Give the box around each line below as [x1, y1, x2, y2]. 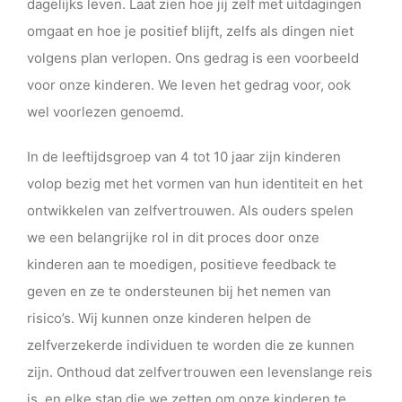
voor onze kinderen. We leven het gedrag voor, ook [27, 75, 351, 93]
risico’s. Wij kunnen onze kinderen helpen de [27, 309, 311, 327]
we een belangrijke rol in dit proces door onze [27, 228, 319, 246]
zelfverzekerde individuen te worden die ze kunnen [27, 336, 354, 354]
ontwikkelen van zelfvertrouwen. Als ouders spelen [27, 201, 354, 219]
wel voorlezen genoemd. [27, 102, 184, 120]
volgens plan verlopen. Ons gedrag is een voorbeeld [27, 48, 359, 66]
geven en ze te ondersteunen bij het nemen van [27, 282, 331, 300]
